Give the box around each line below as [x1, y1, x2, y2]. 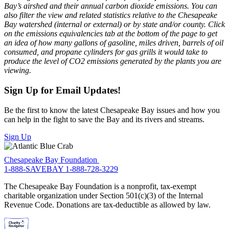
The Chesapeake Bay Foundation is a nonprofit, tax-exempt [4, 182, 196, 191]
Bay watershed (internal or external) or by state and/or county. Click [4, 20, 225, 29]
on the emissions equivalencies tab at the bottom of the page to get [4, 29, 217, 38]
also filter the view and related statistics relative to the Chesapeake [4, 11, 217, 20]
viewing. [4, 66, 31, 75]
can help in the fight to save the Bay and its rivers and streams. [4, 114, 204, 124]
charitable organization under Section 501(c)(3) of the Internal [4, 191, 203, 200]
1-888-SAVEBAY [4, 165, 65, 174]
